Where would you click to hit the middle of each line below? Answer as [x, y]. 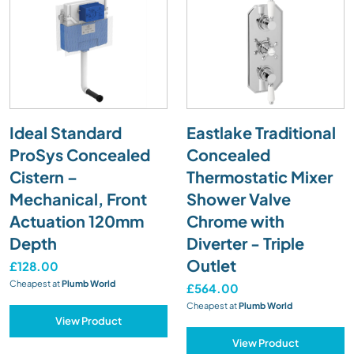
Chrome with [235, 220]
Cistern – [43, 176]
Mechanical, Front [78, 198]
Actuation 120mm [77, 220]
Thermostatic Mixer [260, 176]
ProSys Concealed [80, 154]
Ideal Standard [66, 132]
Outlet [211, 265]
